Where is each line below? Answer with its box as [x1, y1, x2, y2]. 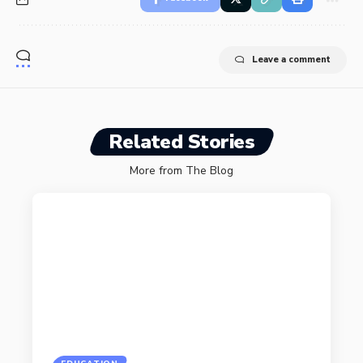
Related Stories [108, 129, 255, 155]
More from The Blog [130, 163, 233, 178]
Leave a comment [252, 53, 331, 66]
